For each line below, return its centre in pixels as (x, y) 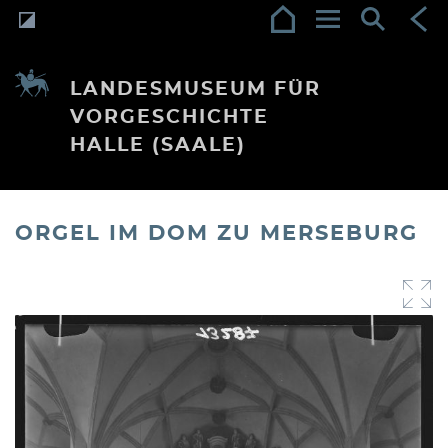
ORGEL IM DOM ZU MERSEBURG (216, 233)
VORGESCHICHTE (169, 117)
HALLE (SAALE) (158, 145)
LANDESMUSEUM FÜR (195, 89)
